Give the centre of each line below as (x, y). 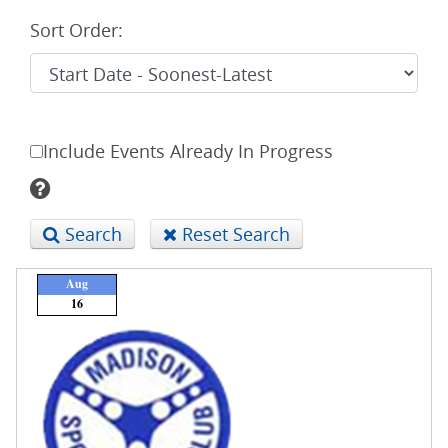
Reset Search (233, 234)
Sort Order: (76, 29)
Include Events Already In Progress (188, 150)
